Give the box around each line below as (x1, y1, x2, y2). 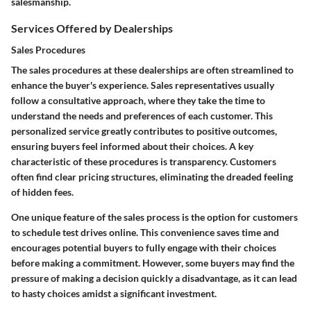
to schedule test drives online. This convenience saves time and (11, 226, 279, 239)
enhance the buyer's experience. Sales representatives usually (11, 79, 274, 92)
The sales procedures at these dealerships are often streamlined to (11, 64, 294, 76)
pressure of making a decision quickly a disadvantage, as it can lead (11, 272, 297, 285)
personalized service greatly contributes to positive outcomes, (11, 125, 277, 137)
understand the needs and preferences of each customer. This (11, 110, 273, 122)
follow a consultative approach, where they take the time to (11, 94, 265, 107)
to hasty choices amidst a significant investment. (11, 287, 217, 300)
